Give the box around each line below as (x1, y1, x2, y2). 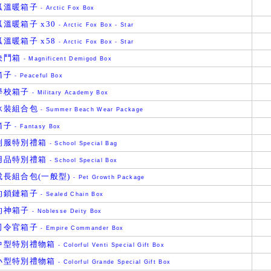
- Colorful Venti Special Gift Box (55, 242, 165, 248)
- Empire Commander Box (38, 225, 124, 231)
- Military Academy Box (29, 90, 109, 96)
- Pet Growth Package (70, 174, 145, 180)
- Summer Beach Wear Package (38, 106, 144, 113)
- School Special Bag (47, 140, 118, 146)
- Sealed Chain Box (38, 191, 104, 197)
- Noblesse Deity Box (29, 208, 102, 214)
